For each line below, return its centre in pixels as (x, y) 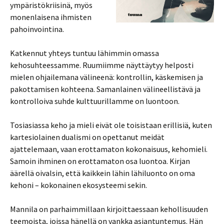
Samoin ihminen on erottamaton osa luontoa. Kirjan (100, 161)
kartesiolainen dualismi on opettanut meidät (87, 137)
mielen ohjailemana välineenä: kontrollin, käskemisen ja (106, 77)
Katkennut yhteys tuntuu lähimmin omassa (84, 53)
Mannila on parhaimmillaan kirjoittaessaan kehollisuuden (109, 209)
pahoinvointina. (37, 29)
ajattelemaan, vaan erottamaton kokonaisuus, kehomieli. (109, 149)
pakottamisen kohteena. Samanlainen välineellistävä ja (105, 89)
